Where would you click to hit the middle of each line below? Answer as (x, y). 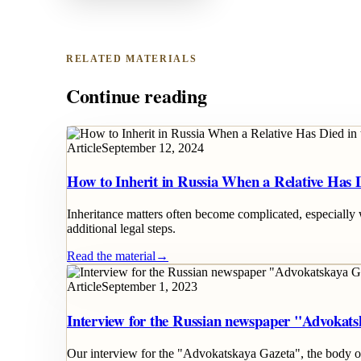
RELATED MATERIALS (132, 58)
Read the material (111, 256)
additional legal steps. (121, 229)
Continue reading (137, 95)
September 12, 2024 (153, 147)
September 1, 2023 (149, 287)
